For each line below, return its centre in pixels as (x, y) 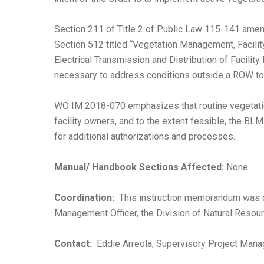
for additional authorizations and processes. (145, 136)
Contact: (75, 243)
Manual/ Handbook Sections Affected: (140, 167)
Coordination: (87, 197)
